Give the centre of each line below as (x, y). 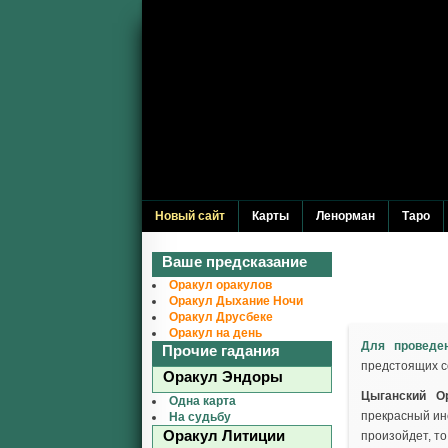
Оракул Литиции (224, 435)
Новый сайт (190, 216)
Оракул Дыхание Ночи (236, 301)
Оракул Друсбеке (221, 317)
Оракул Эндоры (223, 376)
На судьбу (200, 417)
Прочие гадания (221, 350)
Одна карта (202, 401)
